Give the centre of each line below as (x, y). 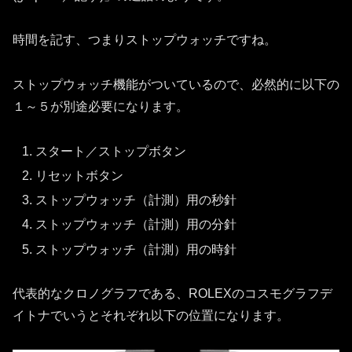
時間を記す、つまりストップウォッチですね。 (145, 40)
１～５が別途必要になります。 (101, 107)
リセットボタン (80, 176)
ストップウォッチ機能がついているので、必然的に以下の (176, 85)
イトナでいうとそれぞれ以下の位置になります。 (151, 316)
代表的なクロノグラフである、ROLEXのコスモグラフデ (172, 294)
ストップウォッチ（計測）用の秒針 (136, 200)
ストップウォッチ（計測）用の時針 (136, 249)
